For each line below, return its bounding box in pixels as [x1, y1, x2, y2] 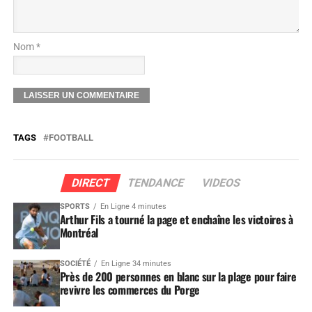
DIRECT [70, 175, 111, 189]
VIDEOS [200, 175, 242, 189]
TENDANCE [125, 175, 186, 189]
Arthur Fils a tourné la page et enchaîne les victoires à [59, 210, 293, 228]
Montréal [59, 224, 99, 241]
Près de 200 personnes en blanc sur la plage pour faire [59, 267, 297, 285]
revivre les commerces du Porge [59, 281, 201, 298]
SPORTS [59, 201, 90, 211]
